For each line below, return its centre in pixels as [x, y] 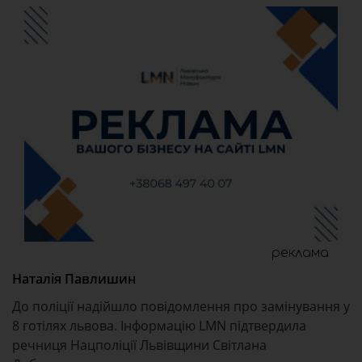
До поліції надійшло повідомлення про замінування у [181, 306]
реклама [300, 253]
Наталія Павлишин [74, 279]
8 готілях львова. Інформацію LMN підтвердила [159, 326]
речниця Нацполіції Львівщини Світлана [139, 345]
